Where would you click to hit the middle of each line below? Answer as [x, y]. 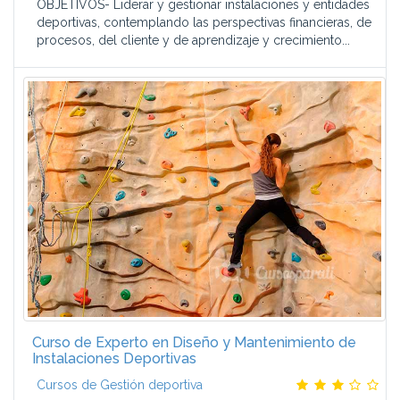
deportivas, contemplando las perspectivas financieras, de [204, 22]
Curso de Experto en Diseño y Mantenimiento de [194, 342]
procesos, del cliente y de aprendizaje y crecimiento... [193, 40]
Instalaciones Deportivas [114, 358]
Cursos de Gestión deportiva [120, 385]
